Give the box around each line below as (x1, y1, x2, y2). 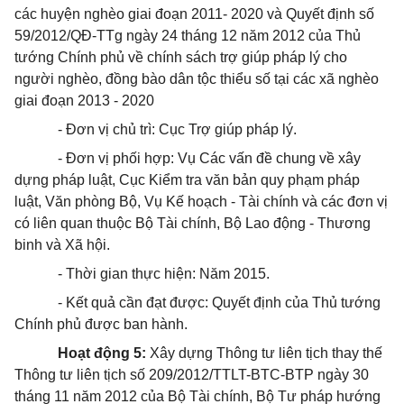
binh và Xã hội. (14, 237, 110, 252)
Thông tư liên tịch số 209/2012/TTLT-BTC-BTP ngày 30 (14, 367, 369, 382)
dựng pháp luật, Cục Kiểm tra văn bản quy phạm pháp (14, 172, 360, 188)
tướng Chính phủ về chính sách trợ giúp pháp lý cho (14, 50, 347, 65)
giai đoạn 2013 (14, 93, 114, 108)
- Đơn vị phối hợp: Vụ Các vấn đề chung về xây (58, 151, 361, 166)
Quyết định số (286, 6, 374, 22)
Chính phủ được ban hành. (14, 317, 188, 332)
